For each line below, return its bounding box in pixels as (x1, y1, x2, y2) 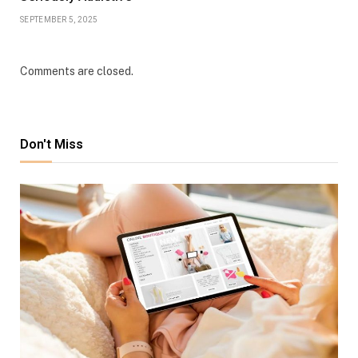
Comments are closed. (20, 64, 133, 78)
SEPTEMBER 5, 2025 (20, 14, 98, 24)
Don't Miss (20, 136, 83, 152)
